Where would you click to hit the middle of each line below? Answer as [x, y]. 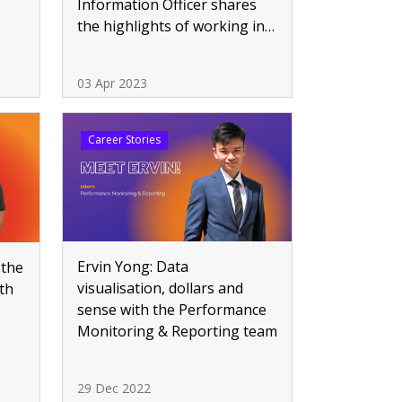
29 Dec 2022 [114, 388]
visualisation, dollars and [160, 288]
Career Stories [124, 140]
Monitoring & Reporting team [177, 332]
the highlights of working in [171, 26]
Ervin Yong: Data [133, 267]
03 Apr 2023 [112, 83]
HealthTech [116, 48]
